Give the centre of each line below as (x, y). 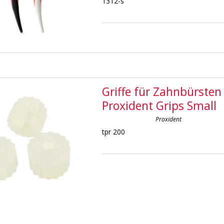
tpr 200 (114, 132)
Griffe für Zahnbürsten (162, 91)
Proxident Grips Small (159, 105)
